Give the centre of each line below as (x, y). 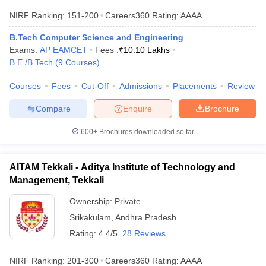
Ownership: (92, 201)
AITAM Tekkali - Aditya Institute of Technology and (122, 167)
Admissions (141, 86)
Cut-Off (95, 86)
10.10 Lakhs (147, 50)
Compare (53, 108)
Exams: (25, 50)
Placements (195, 86)
